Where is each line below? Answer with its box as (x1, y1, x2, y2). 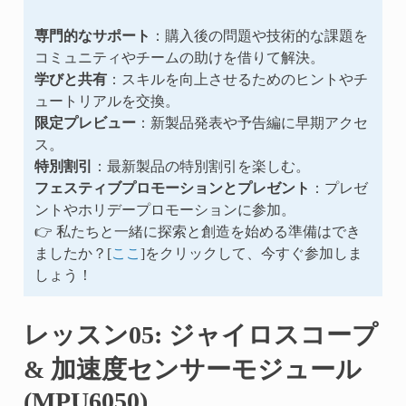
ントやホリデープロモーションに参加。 (34, 201, 295, 217)
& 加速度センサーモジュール (23, 355, 362, 382)
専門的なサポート (34, 27, 150, 43)
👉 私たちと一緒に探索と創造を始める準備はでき (34, 223, 361, 238)
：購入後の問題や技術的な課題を (150, 27, 368, 43)
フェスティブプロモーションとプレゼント (34, 179, 310, 195)
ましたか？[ (34, 245, 111, 260)
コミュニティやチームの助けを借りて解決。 (34, 49, 324, 64)
